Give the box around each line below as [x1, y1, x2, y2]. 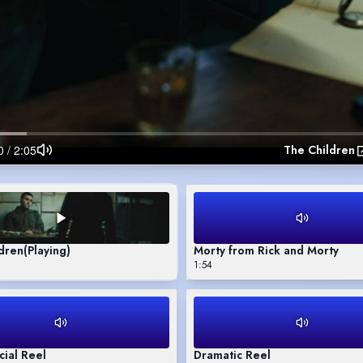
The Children [284, 142, 355, 159]
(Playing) [23, 242, 70, 259]
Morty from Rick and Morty [194, 242, 339, 259]
